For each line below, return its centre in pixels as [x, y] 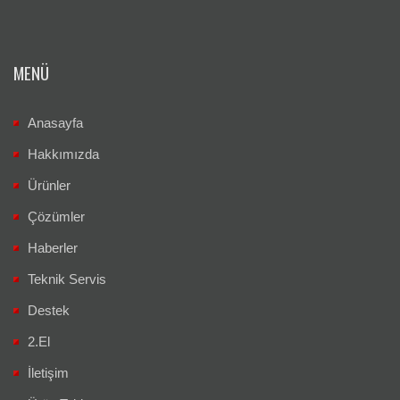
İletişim [48, 373]
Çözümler [56, 217]
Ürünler [49, 186]
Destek [49, 311]
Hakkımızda [63, 154]
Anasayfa [55, 123]
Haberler [53, 248]
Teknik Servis [67, 279]
